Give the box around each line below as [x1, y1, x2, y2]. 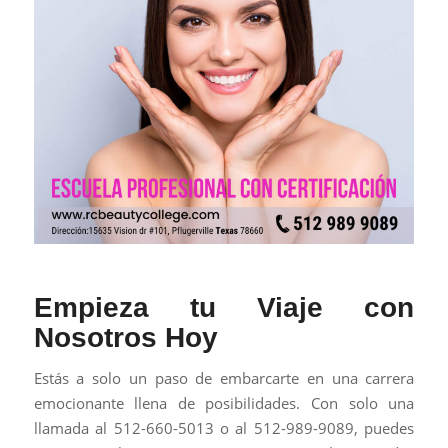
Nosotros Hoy [33, 322, 218, 354]
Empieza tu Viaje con [33, 292, 415, 324]
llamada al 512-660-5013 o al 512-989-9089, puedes [33, 418, 415, 439]
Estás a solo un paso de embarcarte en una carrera [33, 368, 415, 389]
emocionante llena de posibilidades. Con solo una [33, 393, 415, 414]
